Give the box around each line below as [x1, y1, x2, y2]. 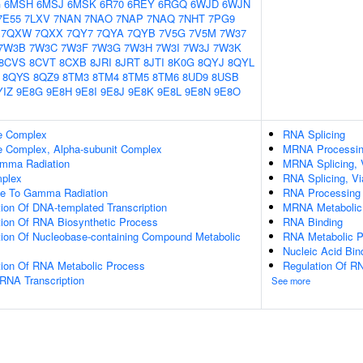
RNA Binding [283, 214, 343, 229]
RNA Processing [283, 185, 361, 200]
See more [271, 274, 310, 287]
